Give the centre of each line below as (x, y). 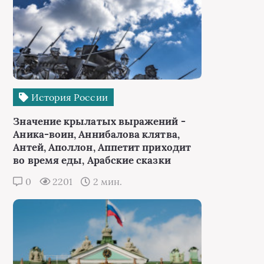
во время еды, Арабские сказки (92, 160)
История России (68, 97)
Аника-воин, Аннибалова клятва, (96, 134)
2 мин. (106, 181)
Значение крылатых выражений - (99, 121)
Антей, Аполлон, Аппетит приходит (102, 147)
